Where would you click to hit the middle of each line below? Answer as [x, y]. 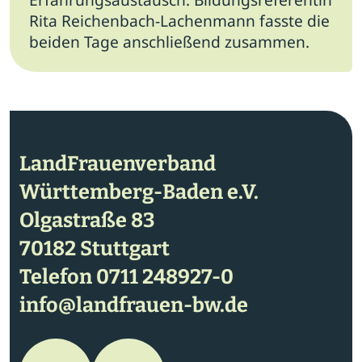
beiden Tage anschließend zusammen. [169, 42]
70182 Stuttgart [95, 249]
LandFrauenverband [118, 164]
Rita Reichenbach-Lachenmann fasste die [179, 21]
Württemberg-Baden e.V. [139, 192]
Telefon [58, 277]
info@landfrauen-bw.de [134, 305]
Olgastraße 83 [87, 221]
